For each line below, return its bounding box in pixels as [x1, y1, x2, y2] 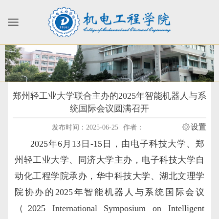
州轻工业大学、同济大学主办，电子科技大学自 [15, 154, 204, 165]
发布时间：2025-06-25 [51, 123, 118, 131]
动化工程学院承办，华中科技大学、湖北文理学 [15, 171, 204, 181]
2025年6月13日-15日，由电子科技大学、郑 [30, 138, 204, 149]
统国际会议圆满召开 [70, 103, 149, 113]
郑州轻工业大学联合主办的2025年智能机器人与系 [13, 90, 206, 101]
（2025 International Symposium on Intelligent [15, 203, 204, 213]
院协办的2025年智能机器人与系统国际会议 [15, 187, 204, 197]
